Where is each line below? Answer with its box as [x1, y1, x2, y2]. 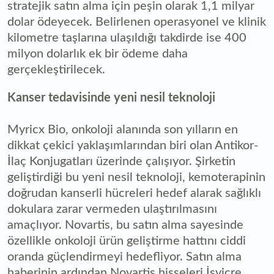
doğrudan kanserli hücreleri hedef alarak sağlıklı [7, 187, 261, 199]
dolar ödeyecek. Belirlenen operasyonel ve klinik [7, 15, 266, 28]
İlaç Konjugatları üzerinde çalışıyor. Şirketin [7, 155, 235, 168]
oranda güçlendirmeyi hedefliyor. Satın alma [7, 250, 242, 263]
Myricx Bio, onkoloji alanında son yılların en [7, 123, 238, 136]
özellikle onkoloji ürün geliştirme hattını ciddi [7, 234, 246, 247]
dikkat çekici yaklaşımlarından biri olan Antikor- [7, 139, 258, 152]
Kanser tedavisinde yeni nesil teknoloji [7, 91, 215, 104]
